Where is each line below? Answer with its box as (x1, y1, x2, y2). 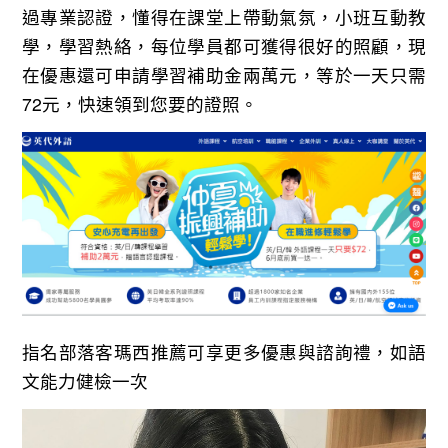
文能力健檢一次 (21, 368, 148, 394)
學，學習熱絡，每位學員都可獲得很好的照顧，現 (21, 32, 427, 58)
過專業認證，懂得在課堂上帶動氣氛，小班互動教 (21, 3, 427, 29)
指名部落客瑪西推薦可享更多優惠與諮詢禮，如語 (21, 339, 427, 365)
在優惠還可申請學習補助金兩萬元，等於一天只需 (21, 61, 427, 87)
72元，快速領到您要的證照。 (21, 90, 258, 116)
